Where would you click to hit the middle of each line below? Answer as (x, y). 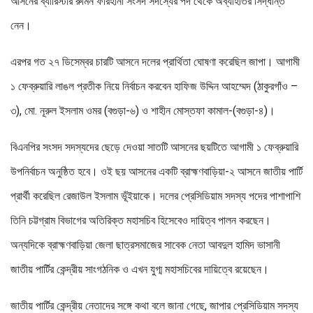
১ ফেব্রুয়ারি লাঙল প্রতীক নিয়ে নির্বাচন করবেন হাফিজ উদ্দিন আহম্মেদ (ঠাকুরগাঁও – (154, 87)
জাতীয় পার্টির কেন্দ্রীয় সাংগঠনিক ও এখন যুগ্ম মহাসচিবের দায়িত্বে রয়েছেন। (140, 270)
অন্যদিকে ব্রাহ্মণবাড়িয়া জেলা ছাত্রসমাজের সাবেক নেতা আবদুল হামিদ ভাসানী (145, 245)
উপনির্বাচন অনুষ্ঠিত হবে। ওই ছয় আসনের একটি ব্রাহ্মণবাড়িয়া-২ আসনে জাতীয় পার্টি (156, 172)
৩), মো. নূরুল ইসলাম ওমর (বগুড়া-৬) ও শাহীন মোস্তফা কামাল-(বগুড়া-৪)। (143, 111)
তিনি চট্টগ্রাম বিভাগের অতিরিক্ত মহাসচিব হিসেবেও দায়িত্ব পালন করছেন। (141, 221)
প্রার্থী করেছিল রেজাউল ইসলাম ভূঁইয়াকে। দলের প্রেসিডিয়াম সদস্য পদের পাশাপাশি (155, 196)
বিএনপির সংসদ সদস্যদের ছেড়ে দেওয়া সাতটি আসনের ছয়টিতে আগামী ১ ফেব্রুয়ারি (154, 147)
